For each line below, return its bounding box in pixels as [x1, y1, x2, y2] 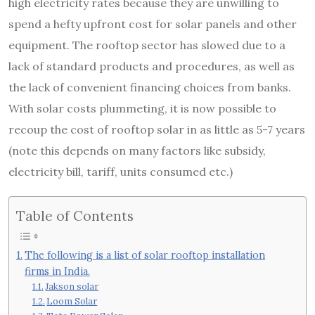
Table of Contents [16, 207, 134, 224]
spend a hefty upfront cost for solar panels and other [8, 17, 297, 32]
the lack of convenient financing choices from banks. [8, 80, 291, 95]
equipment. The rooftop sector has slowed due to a [8, 38, 285, 53]
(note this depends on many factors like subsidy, [8, 143, 266, 158]
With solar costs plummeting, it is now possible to [8, 101, 276, 116]
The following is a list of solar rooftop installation [24, 247, 265, 262]
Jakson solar [45, 280, 99, 292]
